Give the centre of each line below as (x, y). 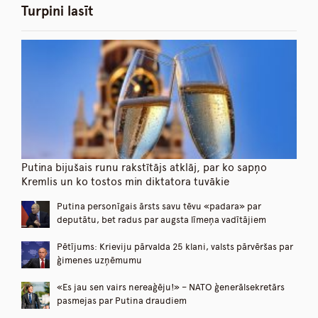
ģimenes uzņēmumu (99, 261)
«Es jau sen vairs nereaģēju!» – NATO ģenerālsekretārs (171, 287)
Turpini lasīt (57, 11)
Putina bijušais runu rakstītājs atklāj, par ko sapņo (144, 168)
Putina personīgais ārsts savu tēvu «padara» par (159, 207)
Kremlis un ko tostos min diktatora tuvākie (125, 181)
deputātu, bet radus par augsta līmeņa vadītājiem (161, 220)
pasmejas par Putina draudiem (122, 301)
